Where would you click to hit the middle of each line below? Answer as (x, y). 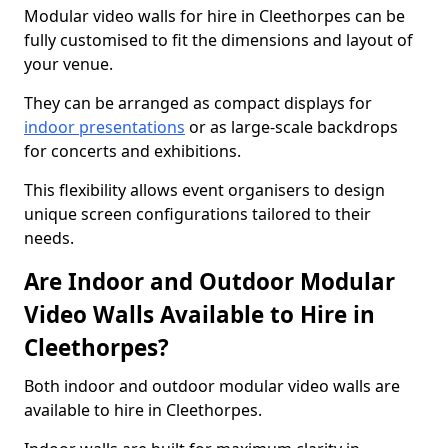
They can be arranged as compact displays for (198, 103)
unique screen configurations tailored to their (197, 214)
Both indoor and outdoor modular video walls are (212, 386)
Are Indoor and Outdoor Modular (209, 281)
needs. (49, 238)
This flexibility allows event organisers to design (204, 190)
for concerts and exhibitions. (132, 151)
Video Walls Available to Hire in (199, 314)
